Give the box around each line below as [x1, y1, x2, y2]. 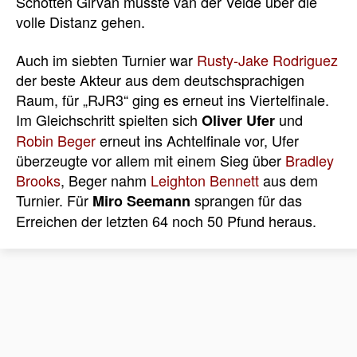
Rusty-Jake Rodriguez [197, 49, 338, 70]
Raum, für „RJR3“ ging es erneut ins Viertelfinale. [16, 88, 329, 110]
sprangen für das [190, 189, 302, 210]
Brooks [16, 169, 61, 190]
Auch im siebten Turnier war [16, 49, 197, 70]
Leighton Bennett [151, 169, 259, 190]
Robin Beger [16, 129, 96, 151]
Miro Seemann [92, 190, 190, 211]
